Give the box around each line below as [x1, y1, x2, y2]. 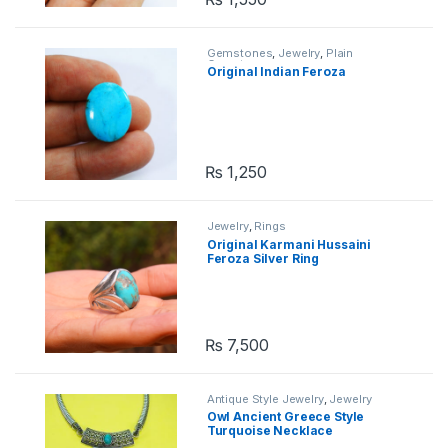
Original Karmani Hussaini [206, 236, 372, 252]
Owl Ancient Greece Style [206, 409, 365, 425]
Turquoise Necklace [206, 423, 334, 439]
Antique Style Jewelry [206, 391, 324, 406]
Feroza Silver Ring [206, 250, 320, 266]
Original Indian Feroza [206, 64, 346, 80]
